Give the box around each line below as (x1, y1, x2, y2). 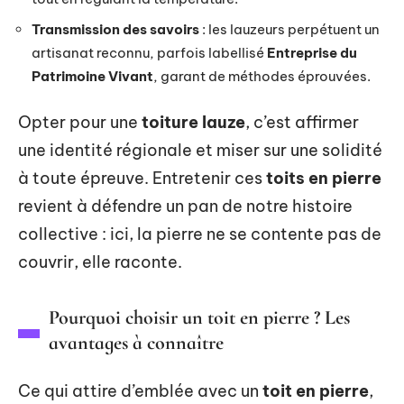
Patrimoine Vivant (32, 67, 153, 85)
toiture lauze (142, 112, 245, 133)
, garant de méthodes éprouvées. (153, 67, 371, 85)
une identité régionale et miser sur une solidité (18, 140, 382, 161)
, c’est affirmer (245, 112, 359, 133)
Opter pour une (18, 112, 142, 133)
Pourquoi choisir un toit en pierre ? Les (49, 306, 350, 329)
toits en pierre (266, 168, 381, 188)
